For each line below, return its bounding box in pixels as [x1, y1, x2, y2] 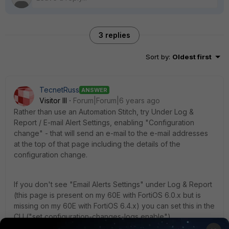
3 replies [99, 31, 130, 39]
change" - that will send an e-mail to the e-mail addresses [14, 129, 208, 138]
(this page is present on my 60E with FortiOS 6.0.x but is [14, 191, 201, 199]
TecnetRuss [39, 85, 79, 94]
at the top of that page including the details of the [14, 140, 180, 148]
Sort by [146, 53, 169, 61]
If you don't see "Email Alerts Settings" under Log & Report [14, 180, 212, 189]
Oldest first [172, 53, 212, 61]
